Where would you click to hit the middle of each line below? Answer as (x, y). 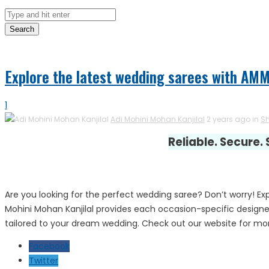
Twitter (44, 261)
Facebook (49, 246)
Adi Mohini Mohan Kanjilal (158, 119)
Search (22, 29)
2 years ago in (234, 119)
